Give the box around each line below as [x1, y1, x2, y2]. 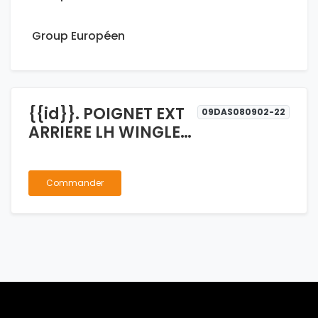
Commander [46, 177, 104, 190]
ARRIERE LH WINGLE [28, 121, 180, 144]
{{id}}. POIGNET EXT [28, 103, 185, 126]
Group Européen [32, 28, 125, 45]
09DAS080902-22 [202, 106, 286, 119]
